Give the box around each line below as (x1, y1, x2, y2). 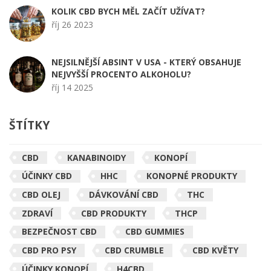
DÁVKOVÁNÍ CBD (89, 188, 158, 200)
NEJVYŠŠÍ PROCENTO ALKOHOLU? (51, 68, 191, 80)
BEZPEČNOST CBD (22, 226, 97, 238)
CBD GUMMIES (125, 226, 184, 238)
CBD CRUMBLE (105, 244, 164, 256)
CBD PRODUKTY (81, 207, 146, 219)
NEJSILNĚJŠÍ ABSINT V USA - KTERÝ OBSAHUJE (51, 56, 241, 68)
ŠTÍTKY (9, 116, 50, 133)
